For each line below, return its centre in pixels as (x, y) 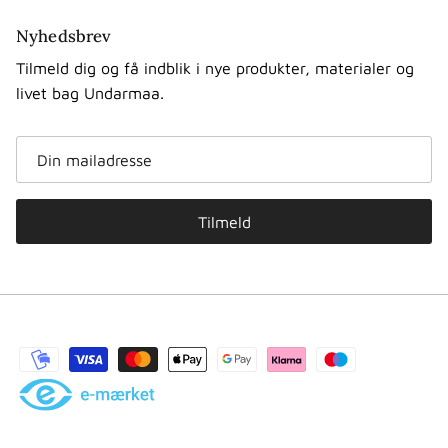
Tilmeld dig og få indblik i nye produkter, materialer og (215, 67)
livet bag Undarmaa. (90, 92)
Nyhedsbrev (64, 35)
